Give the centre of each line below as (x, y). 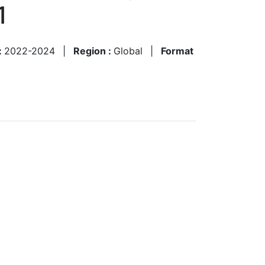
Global (128, 51)
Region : (93, 51)
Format (177, 51)
